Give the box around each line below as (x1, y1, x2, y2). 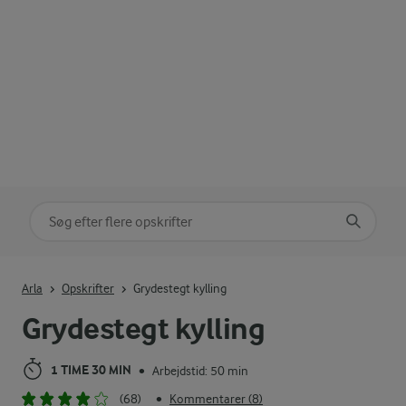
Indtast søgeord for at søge (29, 262, 188, 279)
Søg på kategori (34, 207, 126, 224)
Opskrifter (62, 280, 114, 295)
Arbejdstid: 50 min (152, 362, 248, 378)
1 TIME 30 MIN (51, 362, 131, 379)
